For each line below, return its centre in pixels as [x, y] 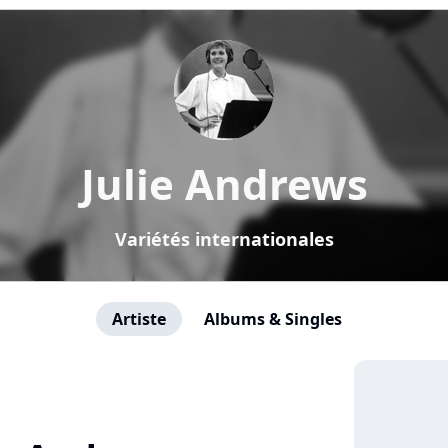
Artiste [139, 319]
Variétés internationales [224, 239]
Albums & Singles [273, 319]
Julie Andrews [224, 183]
